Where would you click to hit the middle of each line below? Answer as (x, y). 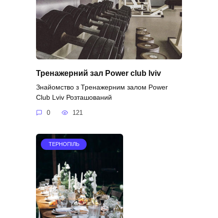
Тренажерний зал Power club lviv (99, 73)
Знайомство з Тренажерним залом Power (102, 87)
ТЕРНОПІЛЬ (64, 144)
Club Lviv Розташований (74, 97)
